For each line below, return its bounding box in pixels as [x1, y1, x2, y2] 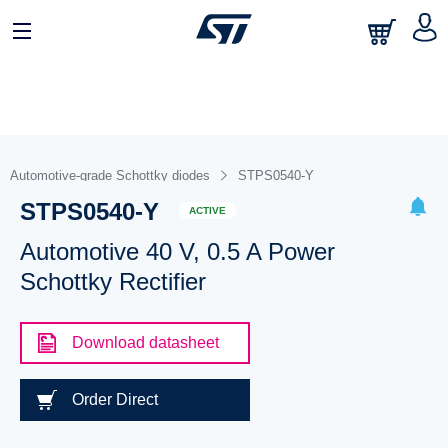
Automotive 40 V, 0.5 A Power [19, 238, 335, 265]
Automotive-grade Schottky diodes [10, 168, 210, 183]
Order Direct [71, 391, 158, 408]
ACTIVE [188, 204, 226, 216]
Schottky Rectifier [19, 268, 206, 295]
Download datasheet [71, 334, 219, 351]
